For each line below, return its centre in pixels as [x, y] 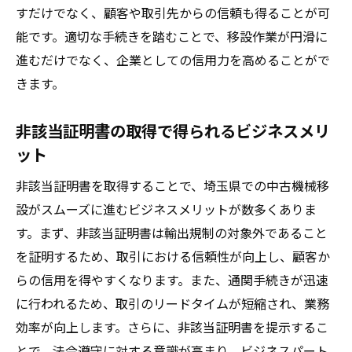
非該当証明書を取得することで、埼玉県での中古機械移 [172, 185]
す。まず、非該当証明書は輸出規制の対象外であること [172, 233]
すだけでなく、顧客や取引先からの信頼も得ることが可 [173, 13]
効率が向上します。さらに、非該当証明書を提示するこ [172, 327]
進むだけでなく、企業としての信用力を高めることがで [173, 60]
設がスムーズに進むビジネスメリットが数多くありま [166, 209]
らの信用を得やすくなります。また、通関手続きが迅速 [172, 280]
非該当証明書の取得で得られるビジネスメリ [173, 130]
